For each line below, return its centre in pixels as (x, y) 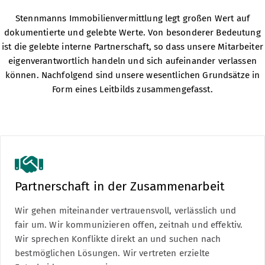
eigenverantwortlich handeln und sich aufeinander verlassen (132, 61)
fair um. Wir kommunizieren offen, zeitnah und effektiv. (129, 224)
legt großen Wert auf (206, 18)
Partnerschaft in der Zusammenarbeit (120, 186)
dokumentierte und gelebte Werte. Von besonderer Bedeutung (132, 32)
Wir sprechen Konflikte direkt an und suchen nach (118, 239)
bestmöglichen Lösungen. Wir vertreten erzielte (112, 253)
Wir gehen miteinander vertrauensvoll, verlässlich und (126, 210)
